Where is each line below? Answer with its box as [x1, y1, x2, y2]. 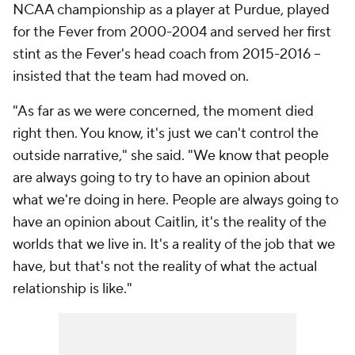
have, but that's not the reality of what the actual [13, 258, 317, 276]
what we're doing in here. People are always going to [13, 191, 338, 209]
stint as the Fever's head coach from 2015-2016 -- [13, 45, 321, 63]
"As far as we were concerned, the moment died [13, 102, 314, 120]
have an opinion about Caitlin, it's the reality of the [13, 213, 326, 231]
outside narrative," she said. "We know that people [13, 147, 329, 165]
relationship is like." [13, 280, 132, 298]
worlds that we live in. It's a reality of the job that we [13, 235, 335, 254]
